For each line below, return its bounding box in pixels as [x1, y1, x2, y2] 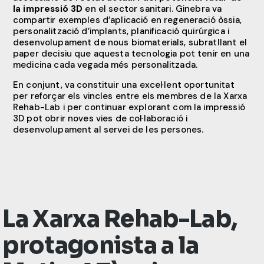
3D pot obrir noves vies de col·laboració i [13, 113, 188, 125]
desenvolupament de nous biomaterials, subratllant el [13, 37, 247, 49]
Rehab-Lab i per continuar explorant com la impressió [13, 101, 245, 114]
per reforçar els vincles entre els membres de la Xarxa [13, 90, 247, 103]
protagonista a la [2, 231, 199, 260]
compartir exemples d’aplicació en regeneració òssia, [13, 14, 242, 27]
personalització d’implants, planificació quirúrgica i [13, 25, 229, 38]
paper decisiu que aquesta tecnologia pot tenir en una [13, 48, 249, 60]
